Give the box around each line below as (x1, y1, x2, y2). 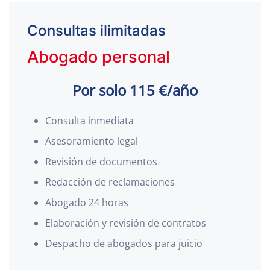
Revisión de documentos (45, 155, 157, 168)
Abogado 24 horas (45, 196, 128, 209)
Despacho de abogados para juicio (45, 237, 202, 250)
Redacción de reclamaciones (45, 175, 175, 189)
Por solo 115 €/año (72, 80, 198, 100)
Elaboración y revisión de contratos (45, 216, 206, 230)
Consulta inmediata (45, 114, 134, 127)
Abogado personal (27, 47, 170, 67)
